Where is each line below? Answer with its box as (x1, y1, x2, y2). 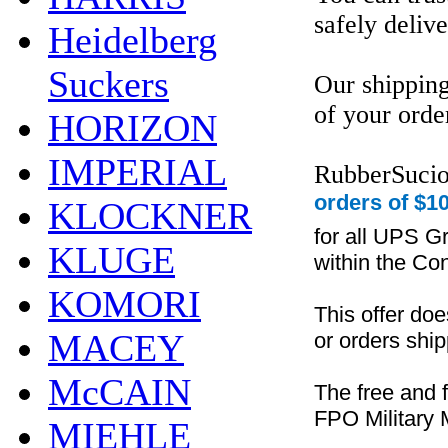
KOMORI (48, 283, 201, 325)
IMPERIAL (48, 151, 227, 193)
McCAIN (48, 371, 191, 413)
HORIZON (48, 107, 217, 149)
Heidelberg (48, 19, 217, 61)
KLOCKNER (48, 195, 252, 237)
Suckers (48, 63, 169, 105)
